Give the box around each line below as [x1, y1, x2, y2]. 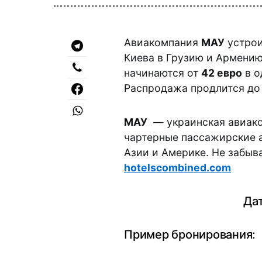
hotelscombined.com [124, 161, 231, 174]
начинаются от [124, 67, 201, 79]
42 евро [201, 67, 242, 79]
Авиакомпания [124, 36, 201, 49]
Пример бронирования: [124, 227, 256, 242]
